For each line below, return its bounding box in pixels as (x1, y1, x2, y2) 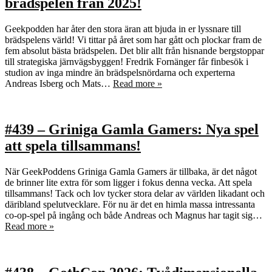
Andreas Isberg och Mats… (5, 78, 113, 89)
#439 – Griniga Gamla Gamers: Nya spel (5, 121, 259, 138)
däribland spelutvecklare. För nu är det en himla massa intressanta (5, 199, 255, 210)
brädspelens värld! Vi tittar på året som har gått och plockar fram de (5, 34, 262, 45)
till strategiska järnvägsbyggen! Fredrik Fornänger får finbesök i (5, 56, 248, 67)
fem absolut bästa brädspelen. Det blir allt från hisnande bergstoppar (5, 45, 264, 56)
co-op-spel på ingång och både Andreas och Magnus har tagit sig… (5, 210, 262, 221)
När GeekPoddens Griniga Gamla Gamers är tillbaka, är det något (5, 166, 257, 177)
